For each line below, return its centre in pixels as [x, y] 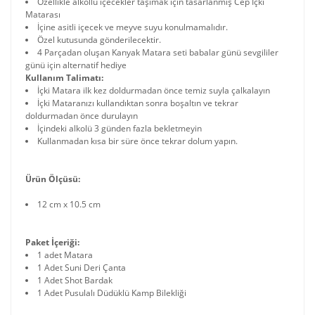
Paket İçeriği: [52, 242]
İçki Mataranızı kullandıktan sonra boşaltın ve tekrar [138, 103]
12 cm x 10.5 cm [70, 204]
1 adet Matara [65, 255]
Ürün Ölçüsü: [53, 179]
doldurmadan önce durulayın [82, 116]
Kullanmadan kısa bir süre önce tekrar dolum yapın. [139, 141]
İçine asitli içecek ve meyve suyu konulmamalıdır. [133, 27]
